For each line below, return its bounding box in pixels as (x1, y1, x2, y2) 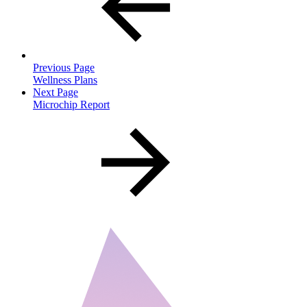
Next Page (33, 86, 78, 98)
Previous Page (33, 61, 95, 73)
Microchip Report (33, 98, 110, 110)
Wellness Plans (33, 73, 97, 86)
